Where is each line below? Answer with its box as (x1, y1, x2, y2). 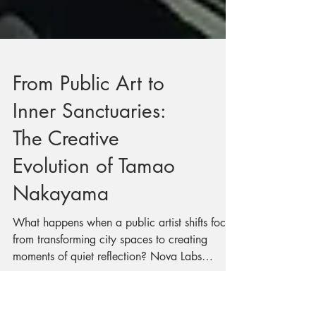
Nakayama (13, 237, 109, 262)
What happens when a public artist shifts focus (13, 272, 236, 286)
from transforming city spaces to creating (13, 288, 207, 303)
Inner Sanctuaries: (13, 154, 166, 180)
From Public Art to (13, 127, 164, 152)
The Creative (13, 182, 119, 207)
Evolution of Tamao (13, 209, 175, 235)
